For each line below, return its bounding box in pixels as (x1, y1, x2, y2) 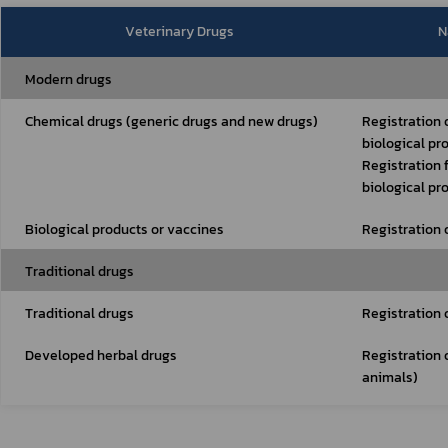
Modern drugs (25, 69, 112, 90)
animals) (362, 367, 418, 388)
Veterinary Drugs (125, 21, 234, 42)
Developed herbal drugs (25, 345, 177, 366)
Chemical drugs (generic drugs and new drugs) (25, 111, 318, 132)
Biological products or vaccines (25, 219, 224, 240)
